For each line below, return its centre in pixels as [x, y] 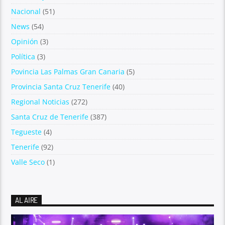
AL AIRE [27, 200]
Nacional [26, 12]
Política [23, 57]
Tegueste [27, 132]
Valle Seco [28, 162]
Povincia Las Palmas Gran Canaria [68, 72]
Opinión [25, 42]
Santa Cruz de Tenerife [50, 117]
